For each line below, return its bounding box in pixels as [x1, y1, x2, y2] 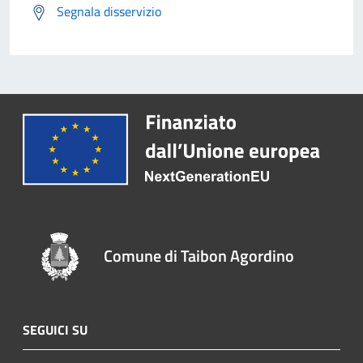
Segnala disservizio [57, 2, 161, 22]
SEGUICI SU [23, 319, 88, 340]
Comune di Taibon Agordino [104, 242, 295, 268]
